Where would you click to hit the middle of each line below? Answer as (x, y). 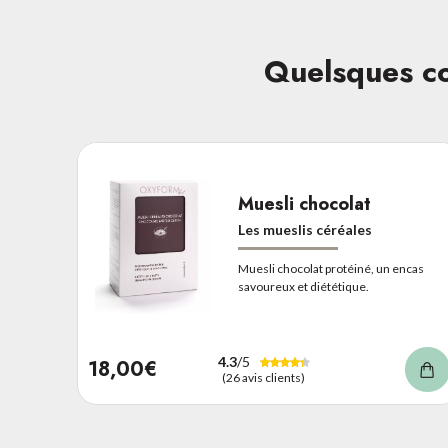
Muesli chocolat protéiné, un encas (331, 268)
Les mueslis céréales (305, 229)
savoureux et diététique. (304, 286)
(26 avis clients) (264, 377)
